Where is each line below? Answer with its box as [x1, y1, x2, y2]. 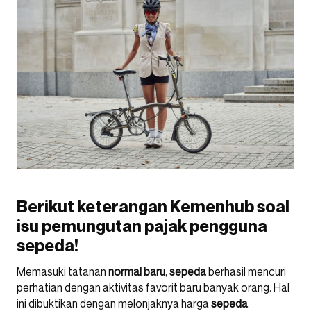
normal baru [108, 264, 165, 279]
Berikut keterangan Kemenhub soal [17, 196, 289, 217]
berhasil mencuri [206, 264, 286, 279]
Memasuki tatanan [17, 264, 108, 279]
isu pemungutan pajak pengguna [17, 216, 267, 237]
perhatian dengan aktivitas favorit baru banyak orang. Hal [17, 280, 289, 295]
